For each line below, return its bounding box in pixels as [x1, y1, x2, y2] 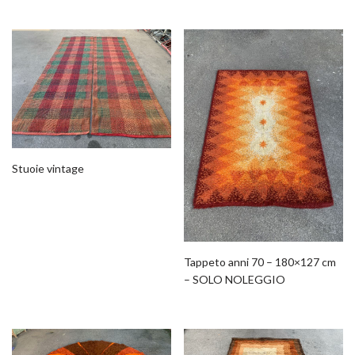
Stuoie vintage [12, 162, 84, 176]
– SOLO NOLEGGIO [184, 272, 286, 286]
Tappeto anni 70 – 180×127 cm [184, 254, 337, 269]
